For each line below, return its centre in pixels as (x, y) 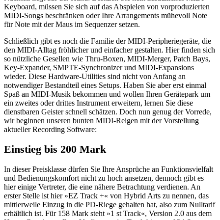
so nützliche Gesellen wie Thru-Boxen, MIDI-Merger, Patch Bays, (107, 58)
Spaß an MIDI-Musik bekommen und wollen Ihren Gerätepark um (107, 94)
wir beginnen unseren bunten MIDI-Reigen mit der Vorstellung (101, 120)
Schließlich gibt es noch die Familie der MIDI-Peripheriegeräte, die (108, 41)
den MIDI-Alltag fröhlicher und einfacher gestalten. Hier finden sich (110, 50)
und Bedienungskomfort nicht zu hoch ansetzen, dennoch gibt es (104, 178)
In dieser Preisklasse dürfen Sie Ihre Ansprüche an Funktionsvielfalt (109, 169)
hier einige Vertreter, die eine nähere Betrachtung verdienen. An (102, 187)
